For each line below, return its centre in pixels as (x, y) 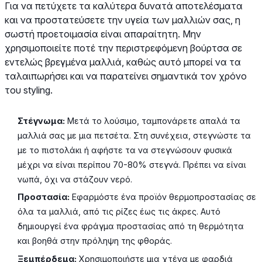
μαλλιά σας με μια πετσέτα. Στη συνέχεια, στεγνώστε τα (135, 135)
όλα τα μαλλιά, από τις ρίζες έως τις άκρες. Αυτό (119, 212)
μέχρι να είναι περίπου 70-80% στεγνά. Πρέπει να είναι (132, 164)
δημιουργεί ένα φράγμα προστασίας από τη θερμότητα (131, 226)
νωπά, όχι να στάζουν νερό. (75, 179)
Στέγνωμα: (42, 120)
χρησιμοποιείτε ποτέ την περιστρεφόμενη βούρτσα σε (123, 48)
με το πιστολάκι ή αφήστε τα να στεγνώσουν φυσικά (125, 150)
